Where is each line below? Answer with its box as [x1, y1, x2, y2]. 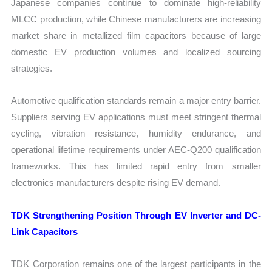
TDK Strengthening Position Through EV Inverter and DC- [11, 209, 261, 220]
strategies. [11, 63, 53, 74]
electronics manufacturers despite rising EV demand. [11, 177, 221, 188]
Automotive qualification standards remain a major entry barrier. [11, 95, 261, 106]
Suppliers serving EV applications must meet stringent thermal [11, 112, 261, 123]
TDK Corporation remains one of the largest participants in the [11, 258, 261, 269]
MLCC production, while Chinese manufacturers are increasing [11, 14, 261, 25]
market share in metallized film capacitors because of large [11, 30, 261, 41]
